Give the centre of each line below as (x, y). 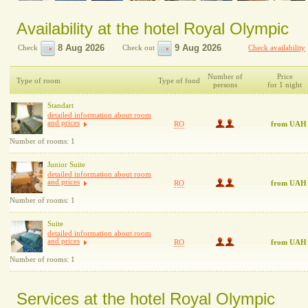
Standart (60, 105)
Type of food (179, 80)
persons (225, 85)
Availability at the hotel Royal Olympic (153, 29)
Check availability (277, 47)
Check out (139, 47)
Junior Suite (66, 164)
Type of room (38, 80)
